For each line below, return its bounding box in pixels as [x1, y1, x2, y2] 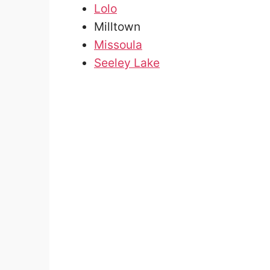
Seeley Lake [94, 55, 160, 70]
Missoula [94, 37, 142, 52]
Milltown [94, 19, 140, 34]
